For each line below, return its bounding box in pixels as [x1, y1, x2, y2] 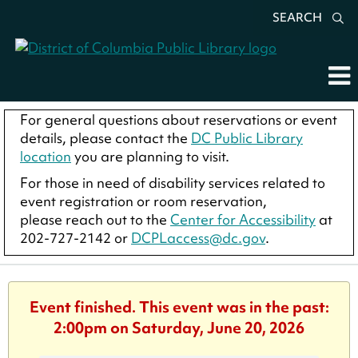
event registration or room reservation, [20, 191, 267, 210]
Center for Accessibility [170, 209, 316, 229]
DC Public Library [191, 128, 303, 147]
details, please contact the [20, 128, 191, 147]
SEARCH [272, 10, 322, 26]
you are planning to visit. [71, 146, 229, 165]
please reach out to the [20, 209, 170, 229]
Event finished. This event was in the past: [29, 296, 329, 317]
